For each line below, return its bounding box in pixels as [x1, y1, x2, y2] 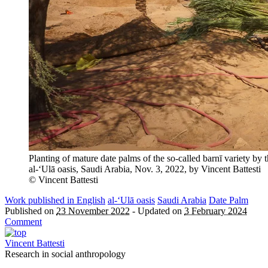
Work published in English [5, 195, 105, 206]
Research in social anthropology [5, 249, 126, 260]
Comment [5, 217, 42, 227]
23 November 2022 [56, 206, 130, 217]
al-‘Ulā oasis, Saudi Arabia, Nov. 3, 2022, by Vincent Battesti [29, 164, 261, 175]
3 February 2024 [184, 206, 247, 217]
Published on [5, 206, 56, 217]
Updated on [138, 206, 184, 217]
